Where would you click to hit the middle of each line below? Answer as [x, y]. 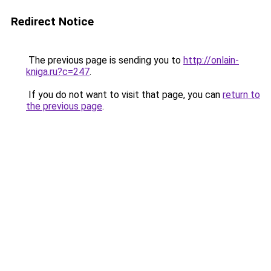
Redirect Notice [52, 21]
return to [241, 95]
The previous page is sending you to [105, 60]
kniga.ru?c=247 [58, 72]
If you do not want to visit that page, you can [124, 95]
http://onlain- [211, 60]
